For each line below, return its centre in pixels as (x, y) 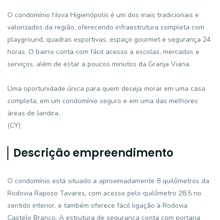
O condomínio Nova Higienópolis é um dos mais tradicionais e (103, 15)
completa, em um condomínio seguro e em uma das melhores (103, 101)
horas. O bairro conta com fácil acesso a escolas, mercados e (103, 52)
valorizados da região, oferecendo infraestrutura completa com (106, 27)
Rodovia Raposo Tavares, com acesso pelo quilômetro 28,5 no (104, 193)
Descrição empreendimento (93, 153)
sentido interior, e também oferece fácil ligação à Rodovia (97, 206)
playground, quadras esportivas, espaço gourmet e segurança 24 (109, 40)
